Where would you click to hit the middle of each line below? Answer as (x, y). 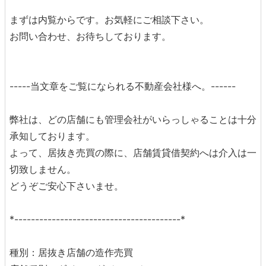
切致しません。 (43, 169)
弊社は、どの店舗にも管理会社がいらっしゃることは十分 (133, 119)
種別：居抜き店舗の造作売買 (71, 252)
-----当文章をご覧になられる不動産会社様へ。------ (123, 86)
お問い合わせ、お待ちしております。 (90, 36)
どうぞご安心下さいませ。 (66, 186)
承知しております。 (52, 136)
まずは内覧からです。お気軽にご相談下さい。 (109, 20)
